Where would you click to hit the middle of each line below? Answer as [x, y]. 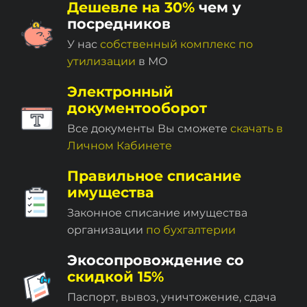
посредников [119, 24]
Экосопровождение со [156, 260]
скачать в [257, 128]
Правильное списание [154, 176]
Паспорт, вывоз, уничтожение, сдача [172, 297]
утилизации [101, 61]
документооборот [137, 108]
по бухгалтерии [191, 230]
